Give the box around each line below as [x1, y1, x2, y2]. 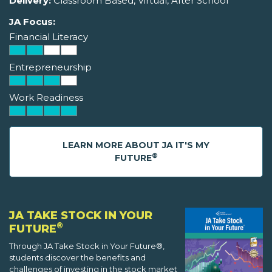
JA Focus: [9, 16, 55, 28]
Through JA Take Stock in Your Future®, [9, 241, 165, 251]
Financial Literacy [9, 31, 88, 43]
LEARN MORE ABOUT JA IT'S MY [63, 140, 209, 151]
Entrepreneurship [9, 61, 92, 73]
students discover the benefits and [9, 253, 146, 263]
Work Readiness [9, 92, 83, 104]
